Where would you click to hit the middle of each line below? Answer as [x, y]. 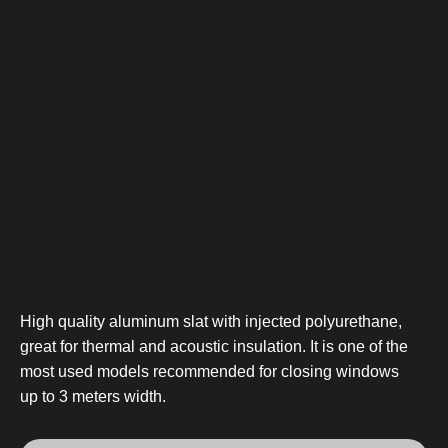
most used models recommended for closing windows [209, 371]
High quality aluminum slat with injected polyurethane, [211, 321]
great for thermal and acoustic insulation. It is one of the [214, 346]
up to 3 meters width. [93, 396]
